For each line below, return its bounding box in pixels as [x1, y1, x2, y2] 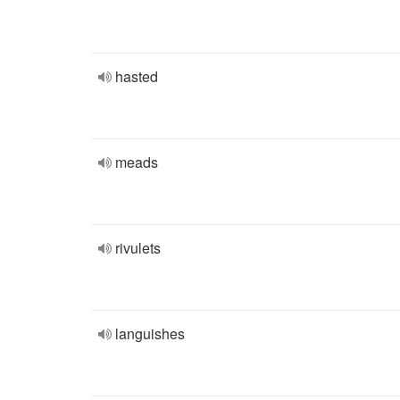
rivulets [115, 237, 161, 258]
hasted [115, 66, 158, 87]
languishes [115, 323, 185, 344]
